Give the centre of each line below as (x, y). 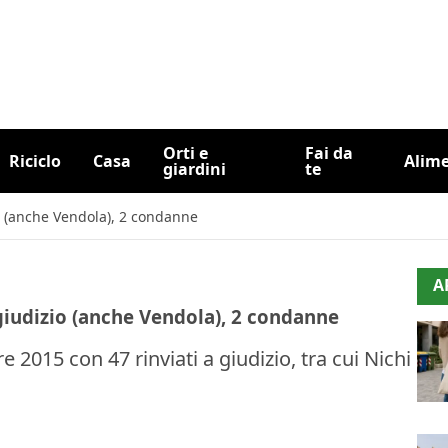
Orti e (185, 153)
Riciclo (34, 161)
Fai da (329, 153)
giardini (194, 169)
